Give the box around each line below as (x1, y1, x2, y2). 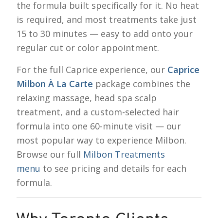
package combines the (92, 77, 190, 90)
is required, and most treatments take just (16, 14, 197, 26)
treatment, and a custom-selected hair (16, 106, 179, 118)
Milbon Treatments (83, 148, 165, 160)
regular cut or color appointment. (16, 42, 159, 54)
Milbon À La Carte (16, 77, 93, 90)
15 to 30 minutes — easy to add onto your (16, 28, 193, 40)
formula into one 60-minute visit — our (16, 120, 181, 132)
